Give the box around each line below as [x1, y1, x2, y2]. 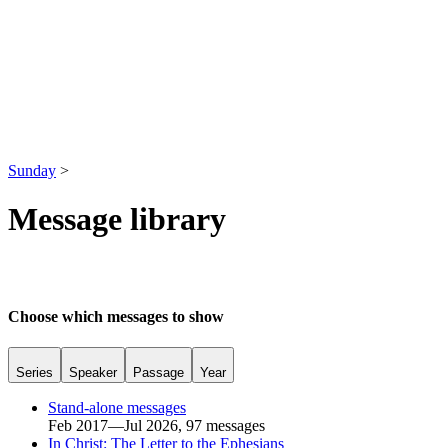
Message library [8, 201, 226, 238]
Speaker [69, 365, 117, 381]
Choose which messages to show [8, 308, 224, 326]
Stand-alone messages [48, 399, 186, 417]
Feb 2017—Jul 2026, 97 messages [48, 417, 265, 435]
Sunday [8, 162, 56, 179]
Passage [133, 365, 184, 381]
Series [16, 365, 53, 381]
